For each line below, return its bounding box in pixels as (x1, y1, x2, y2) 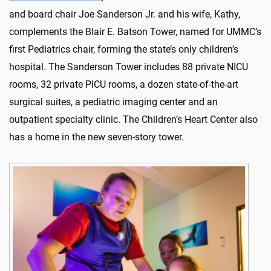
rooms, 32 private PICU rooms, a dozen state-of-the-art (9, 78, 238, 90)
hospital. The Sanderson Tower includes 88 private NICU (9, 60, 248, 73)
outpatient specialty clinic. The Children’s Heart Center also (9, 113, 258, 125)
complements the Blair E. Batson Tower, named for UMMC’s (9, 25, 261, 38)
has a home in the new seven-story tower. (9, 131, 184, 143)
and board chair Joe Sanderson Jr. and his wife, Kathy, (9, 8, 240, 20)
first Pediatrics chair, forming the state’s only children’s (9, 43, 238, 55)
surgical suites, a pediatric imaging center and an (9, 96, 218, 108)
